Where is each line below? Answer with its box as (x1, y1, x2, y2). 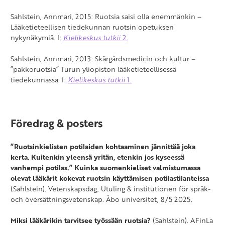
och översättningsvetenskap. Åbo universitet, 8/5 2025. (11, 194, 192, 205)
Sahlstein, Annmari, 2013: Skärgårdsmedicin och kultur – (11, 53, 195, 64)
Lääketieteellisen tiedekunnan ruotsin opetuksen (11, 22, 174, 33)
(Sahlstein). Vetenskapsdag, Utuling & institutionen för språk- (11, 183, 210, 194)
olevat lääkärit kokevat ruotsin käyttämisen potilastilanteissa (11, 173, 209, 184)
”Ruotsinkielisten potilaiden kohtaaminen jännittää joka (11, 141, 195, 152)
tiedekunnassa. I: (11, 74, 68, 85)
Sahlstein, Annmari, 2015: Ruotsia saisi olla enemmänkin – (11, 11, 201, 22)
